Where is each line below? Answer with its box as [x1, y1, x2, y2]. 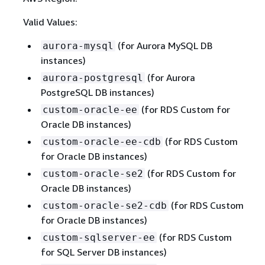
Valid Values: [22, 15, 77, 28]
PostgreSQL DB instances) [40, 86, 154, 98]
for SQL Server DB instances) [40, 245, 167, 258]
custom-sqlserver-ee [42, 231, 155, 243]
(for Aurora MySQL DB [115, 39, 212, 51]
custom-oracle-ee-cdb [42, 135, 161, 147]
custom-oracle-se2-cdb [42, 199, 167, 211]
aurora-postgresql [42, 72, 143, 83]
